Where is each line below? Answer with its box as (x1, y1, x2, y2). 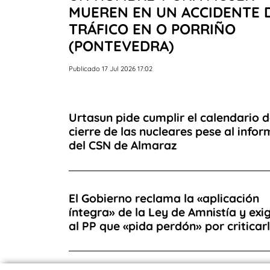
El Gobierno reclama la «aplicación (69, 190, 259, 206)
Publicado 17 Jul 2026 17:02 (69, 64, 152, 73)
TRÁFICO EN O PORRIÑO (69, 19, 236, 38)
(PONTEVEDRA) (69, 36, 174, 55)
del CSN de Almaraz (69, 138, 177, 153)
